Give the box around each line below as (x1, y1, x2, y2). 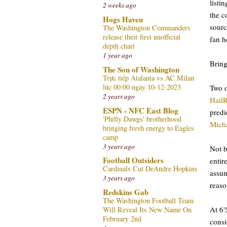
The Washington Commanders (103, 23, 191, 32)
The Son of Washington (103, 63, 179, 75)
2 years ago (103, 91, 135, 101)
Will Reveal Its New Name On (103, 205, 192, 214)
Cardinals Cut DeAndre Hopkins (103, 164, 198, 174)
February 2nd (103, 214, 141, 223)
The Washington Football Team (103, 196, 194, 205)
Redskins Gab (103, 186, 148, 198)
